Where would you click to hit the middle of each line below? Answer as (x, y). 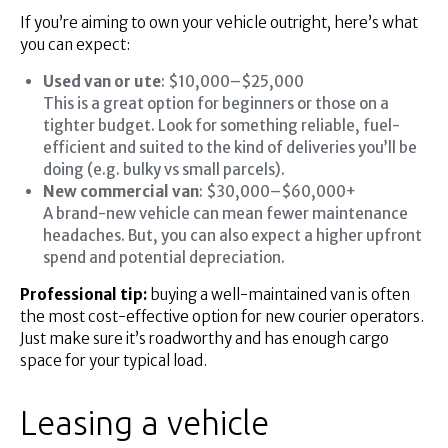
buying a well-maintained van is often (278, 295)
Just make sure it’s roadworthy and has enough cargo (204, 339)
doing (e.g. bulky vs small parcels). (163, 170)
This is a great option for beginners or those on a (215, 104)
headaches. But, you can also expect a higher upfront (232, 236)
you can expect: (75, 45)
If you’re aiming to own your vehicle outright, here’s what (219, 23)
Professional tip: (83, 295)
